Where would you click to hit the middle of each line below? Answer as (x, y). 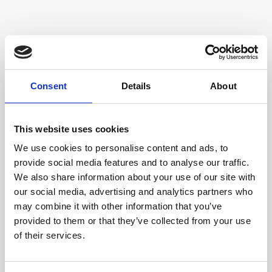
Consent (49, 86)
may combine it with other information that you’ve (118, 206)
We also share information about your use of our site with (135, 177)
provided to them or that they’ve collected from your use (132, 221)
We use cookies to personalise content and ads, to (121, 148)
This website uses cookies (72, 129)
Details (136, 86)
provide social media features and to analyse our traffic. (132, 162)
